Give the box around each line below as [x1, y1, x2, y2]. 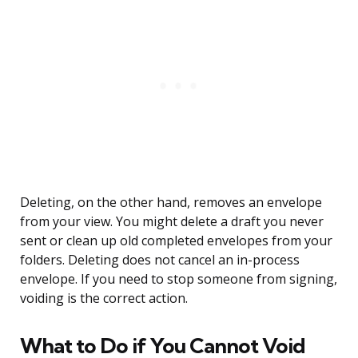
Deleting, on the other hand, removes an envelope [20, 193, 322, 212]
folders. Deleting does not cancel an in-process [20, 251, 300, 269]
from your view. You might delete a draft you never [20, 213, 324, 231]
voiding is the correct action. [20, 289, 188, 308]
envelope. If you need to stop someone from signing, [20, 270, 337, 288]
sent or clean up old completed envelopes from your [20, 232, 332, 250]
